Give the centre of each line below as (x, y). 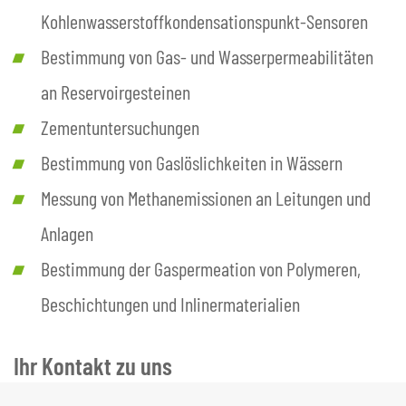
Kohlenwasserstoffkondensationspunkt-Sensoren (204, 20)
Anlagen (67, 232)
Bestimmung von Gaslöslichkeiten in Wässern (192, 162)
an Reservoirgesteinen (116, 91)
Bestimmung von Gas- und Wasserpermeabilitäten (207, 56)
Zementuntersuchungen (120, 126)
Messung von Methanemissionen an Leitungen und (206, 197)
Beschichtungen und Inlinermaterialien (170, 303)
